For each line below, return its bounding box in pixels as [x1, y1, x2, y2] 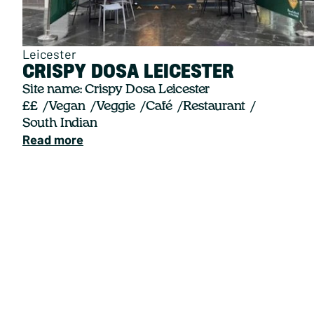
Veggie [96, 100, 135, 114]
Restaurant [183, 100, 245, 114]
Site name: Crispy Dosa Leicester [22, 83, 210, 97]
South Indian [22, 117, 97, 130]
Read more [22, 132, 83, 148]
